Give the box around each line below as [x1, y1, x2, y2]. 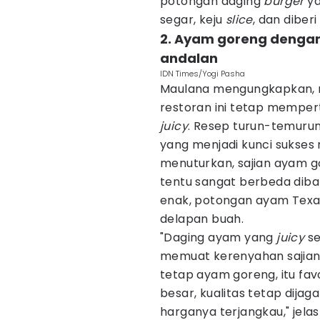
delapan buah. [160, 211, 247, 227]
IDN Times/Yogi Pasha [160, 68, 245, 79]
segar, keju [160, 11, 226, 28]
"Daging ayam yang [160, 229, 274, 246]
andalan [160, 49, 218, 67]
